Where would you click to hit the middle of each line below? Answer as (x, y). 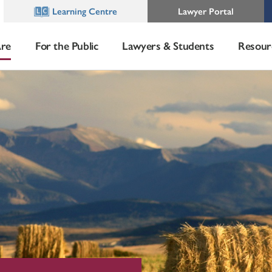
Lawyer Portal (206, 11)
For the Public (66, 45)
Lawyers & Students (168, 45)
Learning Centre (85, 11)
